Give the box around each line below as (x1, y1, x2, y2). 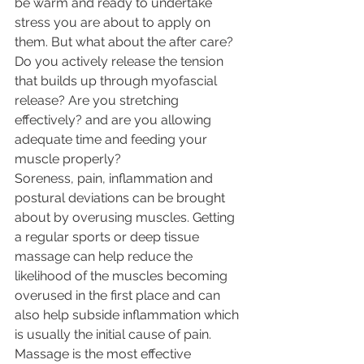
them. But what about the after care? (15, 33, 236, 50)
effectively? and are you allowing (15, 111, 214, 128)
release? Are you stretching (15, 92, 182, 108)
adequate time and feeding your (15, 131, 210, 147)
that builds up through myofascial (15, 72, 220, 89)
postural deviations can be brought (15, 189, 228, 206)
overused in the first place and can (15, 287, 223, 303)
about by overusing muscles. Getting (15, 209, 238, 225)
